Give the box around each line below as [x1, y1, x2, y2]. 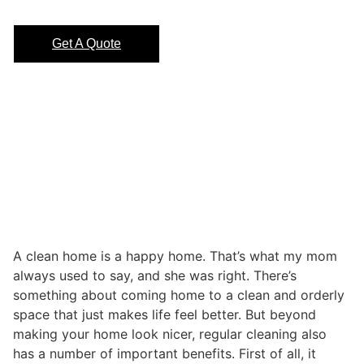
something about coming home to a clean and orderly [13, 287, 344, 304]
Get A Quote [52, 37, 121, 51]
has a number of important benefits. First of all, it [13, 345, 316, 362]
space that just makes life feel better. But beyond [13, 306, 316, 323]
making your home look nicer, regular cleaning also [13, 326, 327, 343]
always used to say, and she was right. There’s [13, 267, 297, 284]
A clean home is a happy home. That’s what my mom [13, 248, 337, 265]
